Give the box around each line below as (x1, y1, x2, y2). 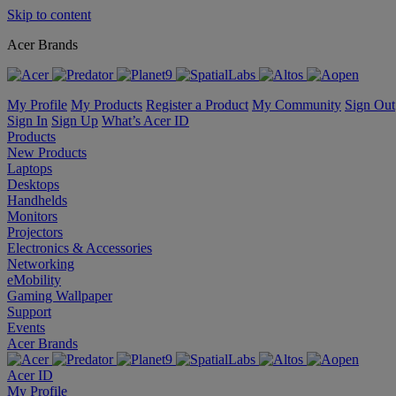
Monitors (7, 209, 57, 224)
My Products (71, 97, 142, 112)
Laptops (7, 161, 52, 176)
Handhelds (7, 193, 67, 208)
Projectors (7, 225, 63, 240)
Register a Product (146, 97, 248, 112)
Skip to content (7, 7, 91, 22)
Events (7, 320, 45, 335)
